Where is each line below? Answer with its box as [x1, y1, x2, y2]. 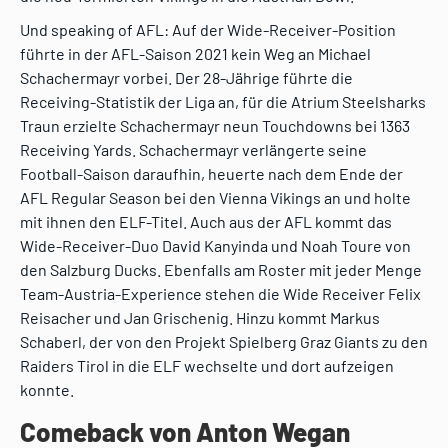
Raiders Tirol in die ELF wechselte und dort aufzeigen [20, 356, 394, 376]
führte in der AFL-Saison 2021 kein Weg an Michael [20, 44, 371, 64]
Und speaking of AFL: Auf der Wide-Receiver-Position [20, 20, 396, 40]
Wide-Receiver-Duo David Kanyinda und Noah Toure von [20, 236, 411, 256]
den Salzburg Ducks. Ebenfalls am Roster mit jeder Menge [20, 260, 422, 280]
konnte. [20, 380, 74, 400]
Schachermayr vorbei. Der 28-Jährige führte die [20, 68, 353, 88]
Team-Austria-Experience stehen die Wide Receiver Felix [20, 284, 421, 304]
